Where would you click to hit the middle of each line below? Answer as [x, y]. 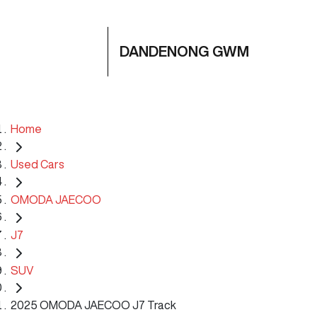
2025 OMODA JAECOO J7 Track [93, 305]
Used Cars [38, 164]
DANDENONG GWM [184, 51]
